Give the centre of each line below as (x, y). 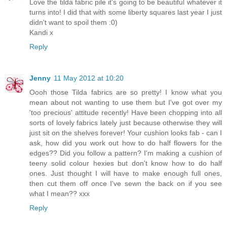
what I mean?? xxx (60, 194)
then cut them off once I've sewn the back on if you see (126, 184)
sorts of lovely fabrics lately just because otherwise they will (126, 123)
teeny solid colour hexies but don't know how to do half (126, 163)
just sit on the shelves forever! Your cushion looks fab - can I (126, 133)
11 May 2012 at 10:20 (89, 78)
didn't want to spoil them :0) (73, 23)
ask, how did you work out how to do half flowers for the (126, 143)
